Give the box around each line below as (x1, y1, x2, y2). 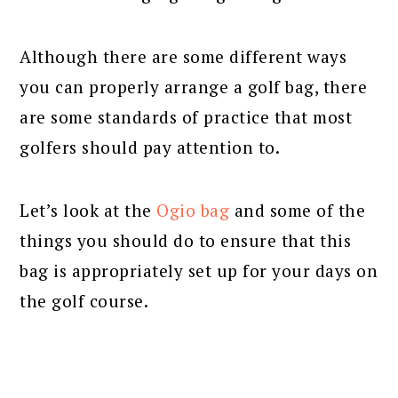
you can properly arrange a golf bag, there (20, 75, 368, 98)
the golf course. (20, 289, 149, 312)
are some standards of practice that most (20, 105, 353, 128)
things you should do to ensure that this (20, 228, 352, 251)
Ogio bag (156, 198, 230, 221)
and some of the (229, 198, 366, 221)
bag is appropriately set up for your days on (20, 259, 378, 282)
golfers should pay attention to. (20, 135, 281, 158)
